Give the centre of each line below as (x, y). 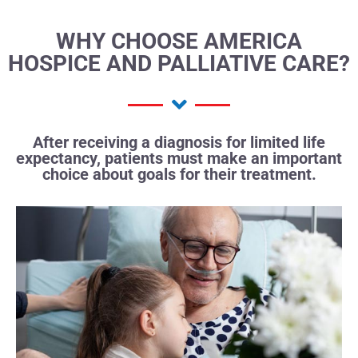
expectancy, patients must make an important (179, 159)
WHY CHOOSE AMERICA (179, 42)
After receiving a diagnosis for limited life (179, 143)
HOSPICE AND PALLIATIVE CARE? (179, 64)
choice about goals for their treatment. (179, 175)
